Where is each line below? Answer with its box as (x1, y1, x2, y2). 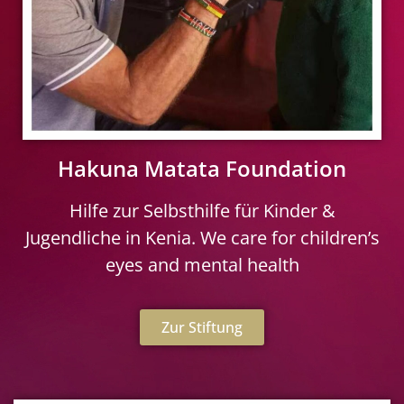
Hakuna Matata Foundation (58, 152, 346, 183)
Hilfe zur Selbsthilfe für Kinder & (69, 197, 335, 223)
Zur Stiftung (161, 317, 243, 338)
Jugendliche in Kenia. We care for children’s (24, 225, 380, 250)
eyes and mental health (105, 252, 299, 277)
